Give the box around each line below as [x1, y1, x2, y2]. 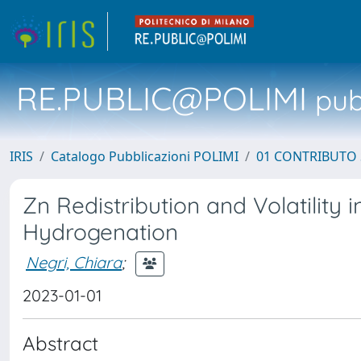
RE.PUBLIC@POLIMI [16, 78, 307, 118]
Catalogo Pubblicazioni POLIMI [51, 147, 239, 165]
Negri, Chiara [26, 251, 122, 272]
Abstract [23, 331, 98, 355]
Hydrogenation [23, 218, 178, 246]
